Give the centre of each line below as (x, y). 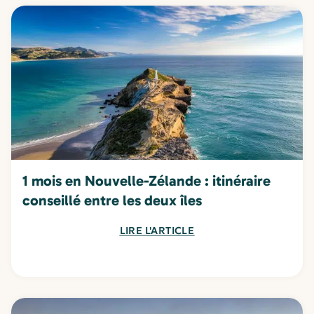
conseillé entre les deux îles (112, 200)
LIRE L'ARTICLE (157, 231)
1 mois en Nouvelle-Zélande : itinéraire (146, 181)
